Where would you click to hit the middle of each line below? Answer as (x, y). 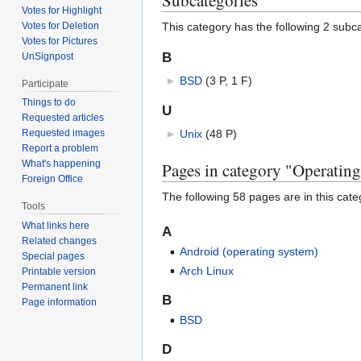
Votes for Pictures (60, 41)
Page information (60, 303)
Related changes (60, 241)
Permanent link (55, 287)
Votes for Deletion (61, 25)
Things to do (49, 103)
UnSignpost (48, 56)
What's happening (62, 164)
